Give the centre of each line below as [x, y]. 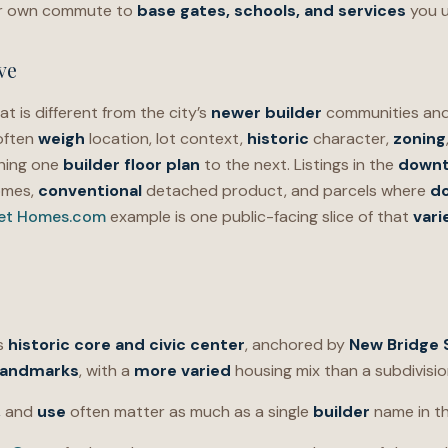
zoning [419, 138]
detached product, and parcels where [286, 190]
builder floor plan [131, 164]
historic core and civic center [126, 344]
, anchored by [297, 344]
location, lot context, [166, 138]
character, [351, 138]
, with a [106, 370]
